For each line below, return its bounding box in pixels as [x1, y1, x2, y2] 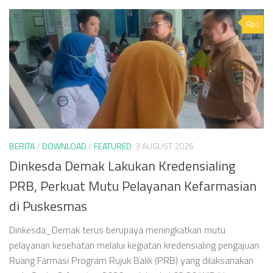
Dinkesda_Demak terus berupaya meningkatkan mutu [9, 222, 225, 237]
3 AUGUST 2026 [135, 139, 194, 152]
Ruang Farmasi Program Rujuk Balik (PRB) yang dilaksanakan [9, 253, 253, 268]
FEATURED [94, 139, 132, 152]
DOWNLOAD [42, 139, 87, 152]
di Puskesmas [9, 196, 87, 216]
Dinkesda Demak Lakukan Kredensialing [9, 155, 235, 176]
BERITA [9, 139, 35, 152]
